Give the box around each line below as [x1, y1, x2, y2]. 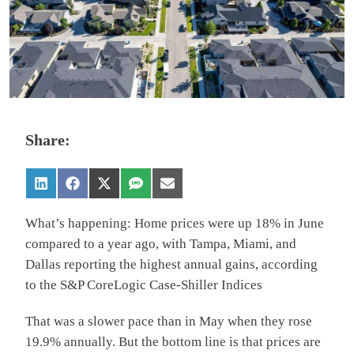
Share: [25, 131, 70, 149]
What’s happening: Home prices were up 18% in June [25, 216, 324, 232]
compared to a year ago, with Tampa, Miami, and [25, 236, 296, 252]
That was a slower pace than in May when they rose [25, 314, 312, 330]
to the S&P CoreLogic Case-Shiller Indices [25, 277, 262, 293]
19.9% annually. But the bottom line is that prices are [25, 334, 321, 350]
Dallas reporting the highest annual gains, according [25, 257, 318, 273]
